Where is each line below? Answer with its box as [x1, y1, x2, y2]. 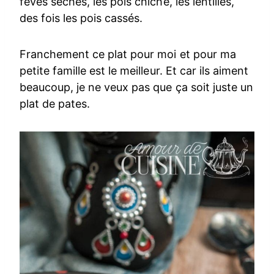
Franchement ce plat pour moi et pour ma [20, 48, 236, 61]
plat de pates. [20, 97, 91, 111]
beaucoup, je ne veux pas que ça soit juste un [20, 81, 253, 94]
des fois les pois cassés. [20, 12, 143, 25]
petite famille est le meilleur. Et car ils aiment [20, 64, 248, 78]
